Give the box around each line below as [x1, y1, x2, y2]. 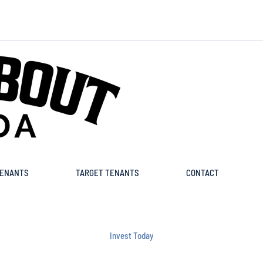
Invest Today [110, 230, 153, 241]
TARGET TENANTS [76, 167, 139, 178]
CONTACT [186, 167, 219, 178]
